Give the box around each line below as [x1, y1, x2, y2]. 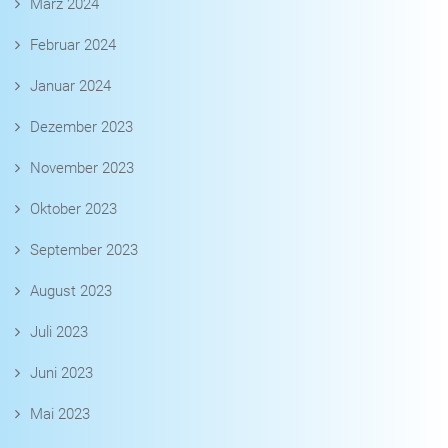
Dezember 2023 [30, 118, 133, 137]
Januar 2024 [30, 77, 111, 96]
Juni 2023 [30, 364, 93, 383]
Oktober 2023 [30, 200, 117, 219]
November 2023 [30, 159, 134, 178]
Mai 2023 [30, 405, 90, 424]
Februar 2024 [30, 36, 116, 55]
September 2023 [30, 241, 138, 260]
